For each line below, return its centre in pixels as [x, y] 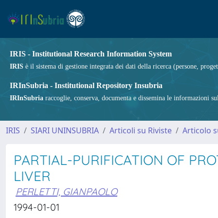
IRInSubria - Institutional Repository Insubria [86, 85]
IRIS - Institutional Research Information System [91, 54]
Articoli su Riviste [141, 130]
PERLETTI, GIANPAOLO [66, 191]
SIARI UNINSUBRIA [65, 130]
